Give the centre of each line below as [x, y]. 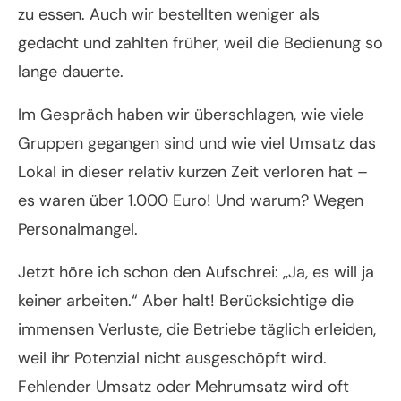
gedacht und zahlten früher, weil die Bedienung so [200, 43]
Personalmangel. [78, 230]
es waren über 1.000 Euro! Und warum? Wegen [191, 201]
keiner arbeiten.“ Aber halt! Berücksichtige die [186, 301]
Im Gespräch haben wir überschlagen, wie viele [191, 115]
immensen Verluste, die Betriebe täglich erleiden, [197, 330]
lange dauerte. [71, 72]
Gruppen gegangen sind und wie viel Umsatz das [197, 144]
